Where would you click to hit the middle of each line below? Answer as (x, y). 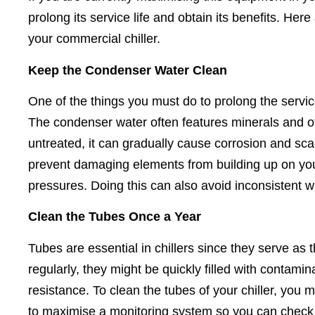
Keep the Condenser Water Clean (128, 70)
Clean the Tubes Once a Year (115, 217)
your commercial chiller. (94, 39)
